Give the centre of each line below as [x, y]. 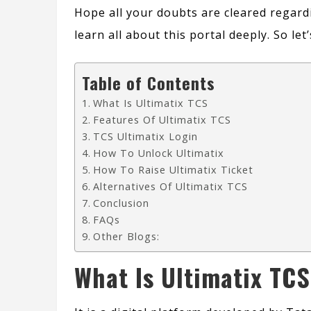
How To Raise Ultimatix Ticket [173, 170]
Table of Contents [149, 83]
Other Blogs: [126, 237]
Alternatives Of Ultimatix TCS [170, 187]
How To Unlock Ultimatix [158, 153]
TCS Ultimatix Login [145, 137]
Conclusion [121, 203]
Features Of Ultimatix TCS [162, 120]
